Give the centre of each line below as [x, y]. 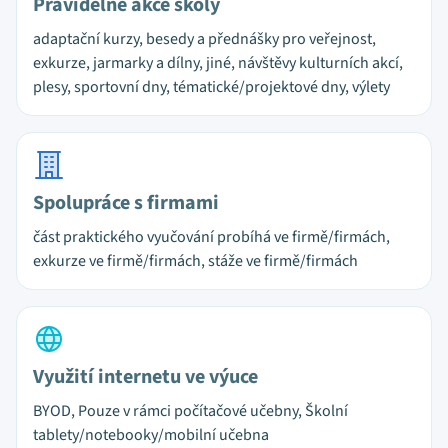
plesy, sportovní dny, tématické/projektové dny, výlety [211, 87]
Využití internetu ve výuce [145, 377]
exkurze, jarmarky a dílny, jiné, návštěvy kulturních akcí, [218, 63]
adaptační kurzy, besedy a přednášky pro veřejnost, [204, 39]
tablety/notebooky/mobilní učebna [151, 435]
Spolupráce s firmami [126, 203]
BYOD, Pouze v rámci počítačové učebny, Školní [190, 411]
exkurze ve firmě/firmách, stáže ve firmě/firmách [195, 261]
